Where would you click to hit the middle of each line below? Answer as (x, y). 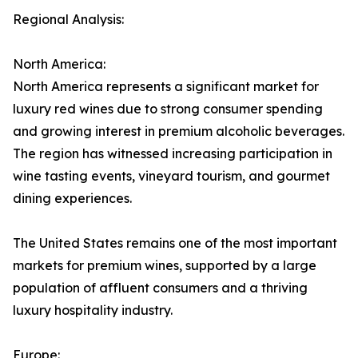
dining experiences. (72, 199)
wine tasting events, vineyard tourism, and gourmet (171, 176)
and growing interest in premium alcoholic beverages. (179, 131)
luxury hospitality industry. (93, 310)
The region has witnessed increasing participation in (173, 154)
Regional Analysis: (68, 20)
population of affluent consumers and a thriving (160, 288)
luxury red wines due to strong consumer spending (168, 109)
